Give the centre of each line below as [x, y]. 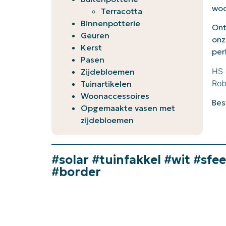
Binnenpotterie [110, 23]
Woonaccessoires [115, 96]
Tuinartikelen [106, 84]
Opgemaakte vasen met [128, 108]
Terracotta [122, 11]
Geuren [95, 35]
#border [76, 172]
